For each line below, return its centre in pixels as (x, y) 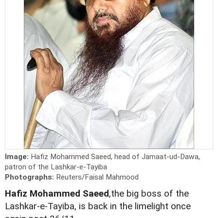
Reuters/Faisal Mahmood (97, 177)
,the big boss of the (149, 194)
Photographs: (30, 177)
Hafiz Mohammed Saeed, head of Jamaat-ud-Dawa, (115, 157)
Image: (18, 157)
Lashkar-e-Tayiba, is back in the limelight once (98, 207)
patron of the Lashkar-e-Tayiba (56, 167)
